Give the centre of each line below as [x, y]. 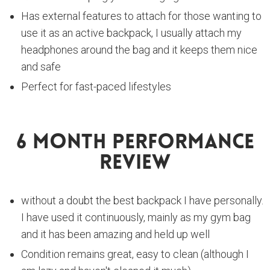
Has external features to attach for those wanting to [141, 16]
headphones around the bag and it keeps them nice [139, 50]
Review [135, 164]
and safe [41, 67]
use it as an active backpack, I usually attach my [131, 33]
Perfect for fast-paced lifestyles [96, 87]
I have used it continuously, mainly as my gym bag [136, 218]
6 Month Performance [135, 143]
